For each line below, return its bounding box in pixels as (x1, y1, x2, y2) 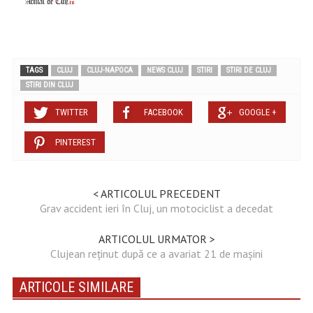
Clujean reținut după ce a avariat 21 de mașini (50, 247, 263, 261)
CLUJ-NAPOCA (86, 66, 133, 75)
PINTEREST (54, 137, 96, 148)
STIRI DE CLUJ (226, 66, 271, 75)
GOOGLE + (238, 107, 277, 118)
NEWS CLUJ (146, 66, 183, 75)
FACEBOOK (143, 107, 183, 118)
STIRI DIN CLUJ (25, 80, 73, 90)
